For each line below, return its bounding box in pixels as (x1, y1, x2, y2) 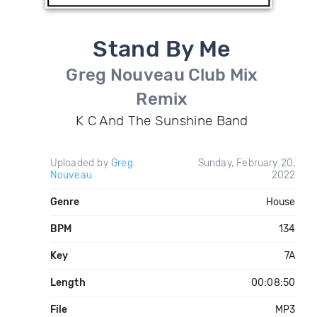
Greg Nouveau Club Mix (66, 65, 258, 85)
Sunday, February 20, (197, 157, 296, 169)
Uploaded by (50, 157, 111, 169)
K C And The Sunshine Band (76, 113, 248, 129)
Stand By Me (93, 35, 231, 62)
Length (50, 277, 86, 289)
